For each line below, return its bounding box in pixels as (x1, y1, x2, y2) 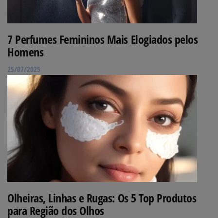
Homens (7, 43, 44, 60)
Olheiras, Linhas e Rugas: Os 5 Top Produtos (7, 189, 197, 206)
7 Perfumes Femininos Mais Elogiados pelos (7, 31, 198, 47)
